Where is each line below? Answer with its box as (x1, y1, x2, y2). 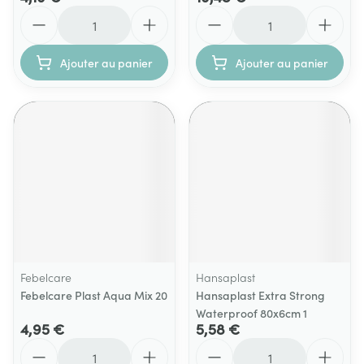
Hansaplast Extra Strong (196, 287, 325, 303)
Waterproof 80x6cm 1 (196, 305, 307, 321)
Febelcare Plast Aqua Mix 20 (20, 287, 167, 303)
